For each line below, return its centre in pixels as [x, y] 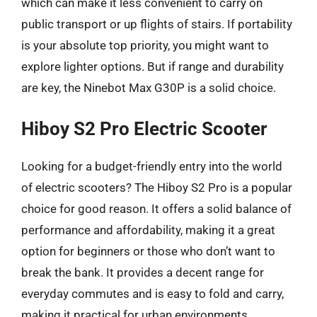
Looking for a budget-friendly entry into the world [152, 166]
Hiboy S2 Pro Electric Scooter [144, 129]
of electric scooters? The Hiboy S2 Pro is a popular [157, 188]
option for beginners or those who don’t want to [148, 251]
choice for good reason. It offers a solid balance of [156, 209]
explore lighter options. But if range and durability [152, 66]
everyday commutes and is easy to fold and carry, [152, 294]
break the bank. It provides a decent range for [143, 272]
